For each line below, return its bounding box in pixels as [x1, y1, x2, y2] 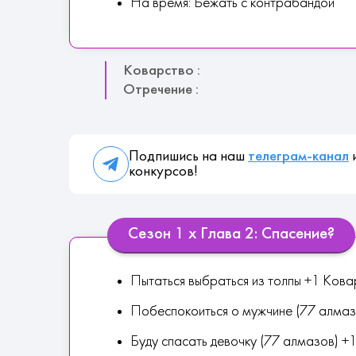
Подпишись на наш [129, 149, 248, 164]
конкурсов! [129, 164, 198, 179]
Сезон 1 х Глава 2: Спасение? [128, 226, 335, 242]
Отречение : [123, 83, 199, 97]
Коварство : [123, 64, 200, 78]
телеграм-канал [248, 149, 349, 164]
